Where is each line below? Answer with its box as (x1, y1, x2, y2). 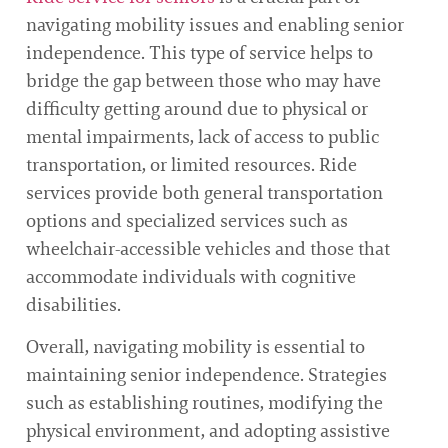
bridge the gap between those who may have (26, 68, 381, 93)
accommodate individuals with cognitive (26, 264, 356, 289)
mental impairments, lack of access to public (26, 124, 379, 149)
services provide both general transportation (26, 180, 383, 205)
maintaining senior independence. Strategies (26, 363, 387, 388)
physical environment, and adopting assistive (26, 419, 390, 444)
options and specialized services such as (26, 208, 348, 233)
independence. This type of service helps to (26, 40, 373, 65)
